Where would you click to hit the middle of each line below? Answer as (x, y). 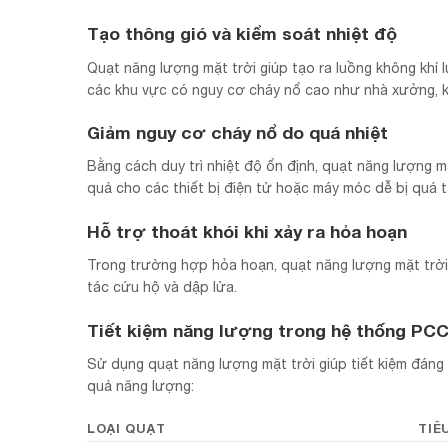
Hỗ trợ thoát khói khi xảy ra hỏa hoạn (247, 231)
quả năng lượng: (140, 386)
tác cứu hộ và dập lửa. (162, 287)
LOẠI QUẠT (126, 428)
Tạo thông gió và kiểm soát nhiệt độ (242, 33)
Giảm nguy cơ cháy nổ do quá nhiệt (237, 132)
